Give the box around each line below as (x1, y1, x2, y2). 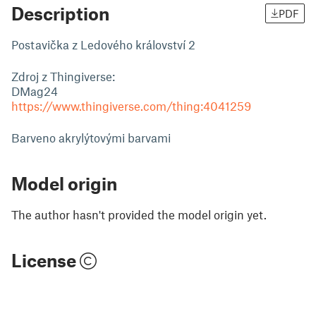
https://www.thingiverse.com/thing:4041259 (11, 99, 251, 113)
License (11, 250, 80, 271)
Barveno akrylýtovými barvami (11, 130, 171, 145)
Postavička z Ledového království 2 (11, 37, 195, 51)
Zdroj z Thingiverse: (11, 69, 115, 83)
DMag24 (11, 84, 58, 98)
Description (11, 3, 109, 24)
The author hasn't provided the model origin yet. (11, 207, 267, 221)
